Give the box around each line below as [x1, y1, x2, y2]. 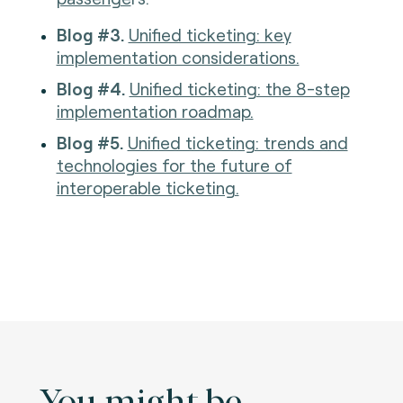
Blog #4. [56, 77, 125, 99]
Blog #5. [56, 131, 123, 153]
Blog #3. [56, 23, 124, 45]
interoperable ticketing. [56, 176, 239, 198]
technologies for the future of [56, 154, 292, 175]
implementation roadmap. [56, 100, 254, 121]
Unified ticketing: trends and [127, 131, 348, 153]
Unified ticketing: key [128, 23, 291, 45]
